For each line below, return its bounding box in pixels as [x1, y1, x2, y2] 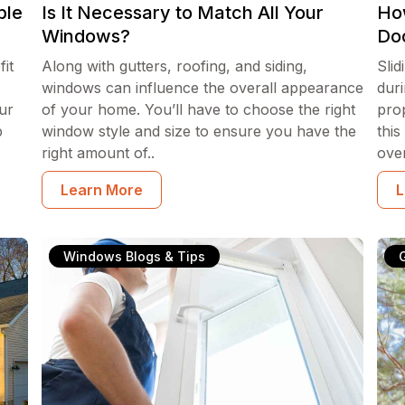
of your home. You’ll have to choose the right [41, 100, 355, 118]
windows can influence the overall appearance [41, 79, 363, 97]
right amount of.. [41, 144, 155, 162]
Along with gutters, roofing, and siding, [41, 57, 307, 75]
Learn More [60, 181, 143, 199]
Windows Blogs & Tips [62, 249, 205, 264]
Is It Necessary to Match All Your [41, 2, 324, 24]
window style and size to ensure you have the [41, 122, 356, 140]
